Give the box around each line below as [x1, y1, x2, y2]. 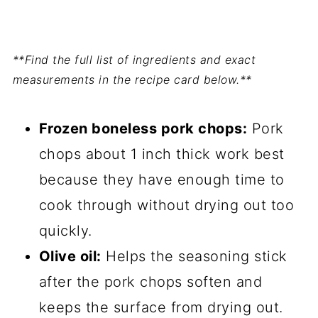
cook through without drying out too [38, 197, 295, 214]
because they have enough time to [38, 171, 285, 189]
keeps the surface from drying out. [38, 299, 283, 317]
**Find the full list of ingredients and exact [12, 53, 256, 67]
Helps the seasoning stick [101, 248, 287, 265]
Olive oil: [38, 248, 102, 265]
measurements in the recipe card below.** [12, 72, 252, 87]
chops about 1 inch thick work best [38, 146, 285, 163]
